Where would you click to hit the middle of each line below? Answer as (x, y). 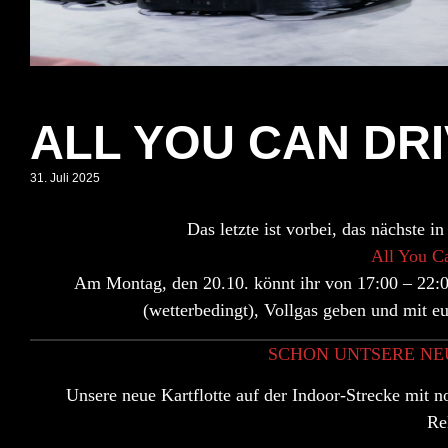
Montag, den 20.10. (177, 283)
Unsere (93, 395)
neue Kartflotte (176, 395)
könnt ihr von (303, 283)
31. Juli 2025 (65, 178)
